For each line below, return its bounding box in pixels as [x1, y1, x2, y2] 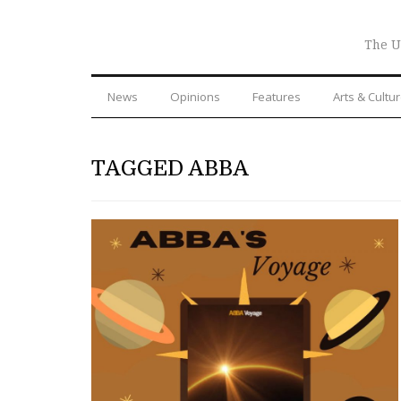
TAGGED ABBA [91, 155, 249, 181]
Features [252, 88, 301, 105]
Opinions [170, 88, 220, 105]
